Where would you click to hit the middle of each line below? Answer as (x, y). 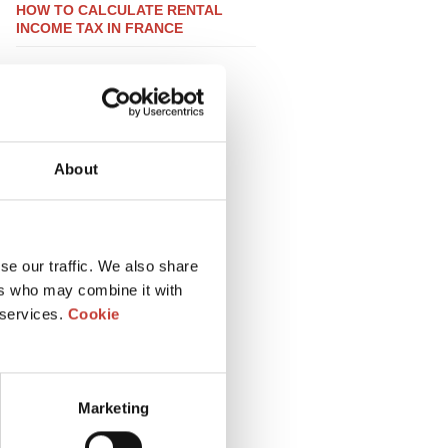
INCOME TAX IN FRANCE (99, 28)
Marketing (113, 408)
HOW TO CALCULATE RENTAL (119, 10)
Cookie (93, 314)
